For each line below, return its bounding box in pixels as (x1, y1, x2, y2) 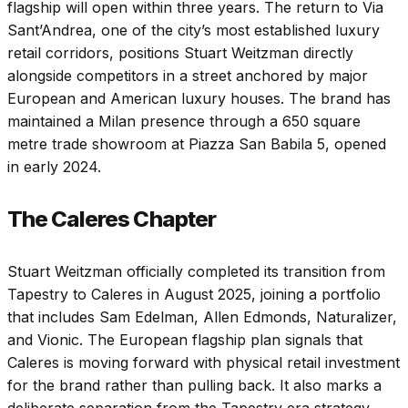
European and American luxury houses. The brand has (7, 88, 391, 107)
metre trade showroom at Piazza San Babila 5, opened (7, 134, 386, 153)
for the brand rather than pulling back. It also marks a (7, 375, 382, 394)
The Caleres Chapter (7, 205, 216, 232)
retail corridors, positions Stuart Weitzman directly (7, 43, 353, 62)
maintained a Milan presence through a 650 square (7, 111, 361, 130)
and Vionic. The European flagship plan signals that (7, 330, 362, 349)
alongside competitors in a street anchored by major (7, 66, 368, 85)
